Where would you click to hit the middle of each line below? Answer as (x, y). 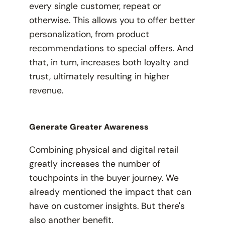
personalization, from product (89, 34)
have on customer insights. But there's (107, 206)
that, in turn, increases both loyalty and (109, 63)
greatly (44, 164)
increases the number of (110, 164)
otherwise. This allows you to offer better (112, 20)
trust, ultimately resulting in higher (99, 77)
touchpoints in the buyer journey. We (104, 178)
